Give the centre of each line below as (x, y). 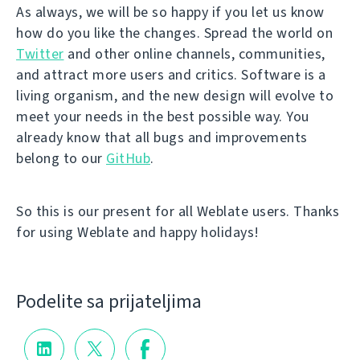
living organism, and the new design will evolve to (175, 96)
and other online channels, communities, (194, 54)
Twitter (40, 54)
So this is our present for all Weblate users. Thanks (178, 212)
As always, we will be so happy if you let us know (170, 12)
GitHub (128, 159)
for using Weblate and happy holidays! (138, 233)
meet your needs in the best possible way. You (163, 117)
